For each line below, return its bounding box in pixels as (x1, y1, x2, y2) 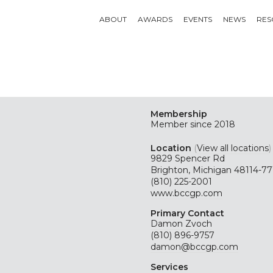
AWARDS (137, 15, 172, 24)
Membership (150, 108, 207, 119)
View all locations (196, 143, 269, 154)
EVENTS (183, 15, 212, 24)
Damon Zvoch (150, 218, 212, 229)
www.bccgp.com (150, 188, 222, 199)
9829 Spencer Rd (150, 153, 225, 164)
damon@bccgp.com (150, 241, 238, 252)
